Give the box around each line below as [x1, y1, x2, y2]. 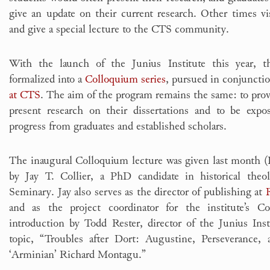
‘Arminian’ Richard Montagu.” [9, 245, 146, 263]
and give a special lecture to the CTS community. [9, 20, 229, 37]
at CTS [9, 86, 40, 103]
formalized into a [9, 70, 85, 87]
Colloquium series [85, 70, 166, 87]
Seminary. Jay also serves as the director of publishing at [9, 183, 266, 200]
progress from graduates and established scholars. [9, 117, 227, 134]
